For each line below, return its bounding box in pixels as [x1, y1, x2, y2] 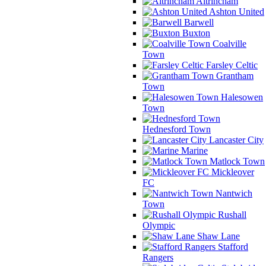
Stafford [216, 241, 248, 252]
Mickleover [209, 166, 254, 177]
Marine [179, 145, 208, 156]
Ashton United [207, 6, 264, 17]
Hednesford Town [142, 123, 211, 134]
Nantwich [213, 188, 252, 198]
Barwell [182, 17, 214, 27]
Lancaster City [207, 134, 264, 145]
